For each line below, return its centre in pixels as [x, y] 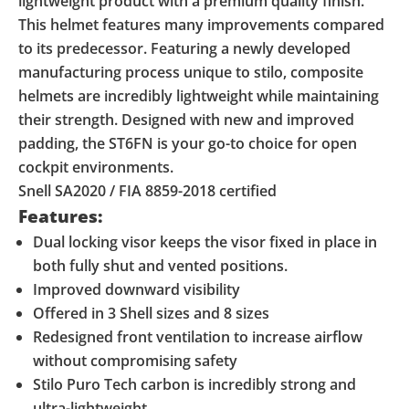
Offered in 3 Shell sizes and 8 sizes [151, 313]
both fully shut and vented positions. [160, 265]
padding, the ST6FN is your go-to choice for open [188, 143]
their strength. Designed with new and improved [186, 119]
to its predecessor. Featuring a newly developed [184, 48]
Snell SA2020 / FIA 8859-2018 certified [147, 190]
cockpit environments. [96, 167]
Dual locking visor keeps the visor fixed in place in [205, 241]
